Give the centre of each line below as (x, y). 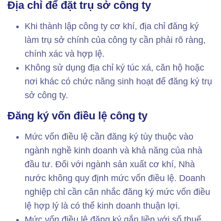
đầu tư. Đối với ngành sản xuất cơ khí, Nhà (110, 165)
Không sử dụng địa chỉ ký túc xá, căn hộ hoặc (114, 68)
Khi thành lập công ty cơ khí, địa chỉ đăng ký (112, 26)
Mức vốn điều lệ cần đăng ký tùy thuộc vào (109, 137)
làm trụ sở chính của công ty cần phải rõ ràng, (115, 40)
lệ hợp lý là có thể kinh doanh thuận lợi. (102, 206)
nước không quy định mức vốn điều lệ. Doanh (115, 178)
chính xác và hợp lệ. (65, 54)
